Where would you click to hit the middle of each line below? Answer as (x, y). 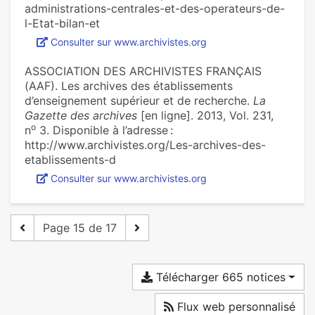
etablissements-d (70, 160)
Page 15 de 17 (80, 228)
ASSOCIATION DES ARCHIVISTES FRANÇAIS (143, 71)
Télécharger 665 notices (219, 277)
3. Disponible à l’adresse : (104, 130)
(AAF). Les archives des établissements (129, 86)
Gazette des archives (81, 116)
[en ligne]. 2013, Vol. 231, (205, 116)
